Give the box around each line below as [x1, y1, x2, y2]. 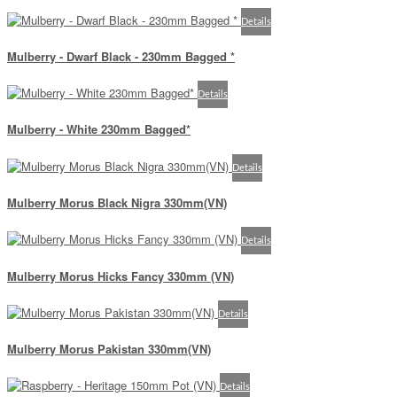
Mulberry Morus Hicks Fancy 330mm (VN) [7, 267, 234, 284]
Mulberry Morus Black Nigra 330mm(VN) [7, 194, 227, 211]
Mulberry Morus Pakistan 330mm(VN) [7, 340, 211, 358]
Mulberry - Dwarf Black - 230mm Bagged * [7, 47, 235, 65]
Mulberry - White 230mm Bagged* [7, 121, 191, 138]
